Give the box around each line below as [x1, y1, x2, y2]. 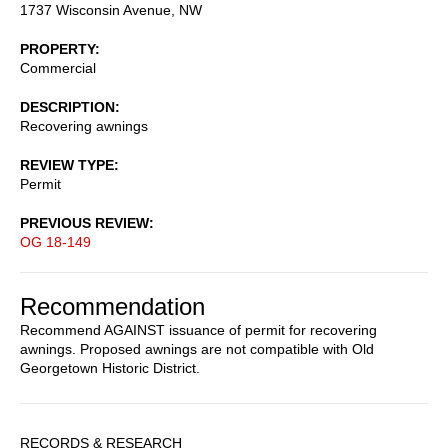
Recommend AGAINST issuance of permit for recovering [20, 321, 377, 338]
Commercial [20, 59, 96, 76]
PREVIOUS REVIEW [20, 214, 149, 231]
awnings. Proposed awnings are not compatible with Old [20, 340, 374, 357]
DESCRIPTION [20, 98, 115, 115]
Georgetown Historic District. [20, 359, 200, 376]
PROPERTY [20, 40, 95, 57]
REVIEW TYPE [20, 156, 114, 173]
